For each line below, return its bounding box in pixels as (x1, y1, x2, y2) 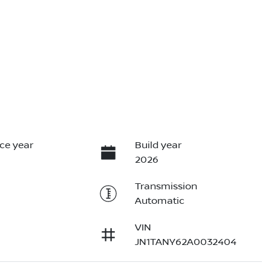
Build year (134, 140, 181, 151)
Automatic (134, 195, 184, 207)
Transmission (134, 181, 197, 192)
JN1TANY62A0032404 (134, 237, 237, 248)
